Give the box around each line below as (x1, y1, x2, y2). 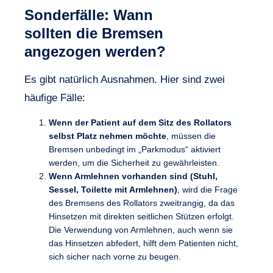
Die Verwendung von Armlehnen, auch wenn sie (49, 225, 233, 235)
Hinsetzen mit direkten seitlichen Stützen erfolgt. (49, 211, 234, 222)
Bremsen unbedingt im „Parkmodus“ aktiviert (49, 144, 221, 155)
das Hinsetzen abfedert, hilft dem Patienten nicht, (49, 238, 238, 249)
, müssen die (166, 131, 216, 141)
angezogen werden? (24, 43, 166, 60)
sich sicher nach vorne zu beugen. (49, 252, 181, 262)
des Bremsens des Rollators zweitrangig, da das (49, 198, 235, 208)
